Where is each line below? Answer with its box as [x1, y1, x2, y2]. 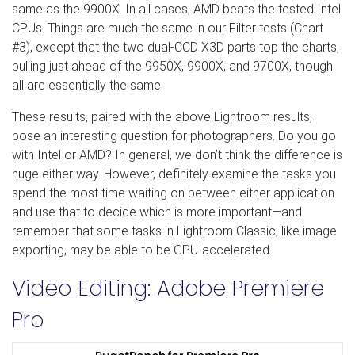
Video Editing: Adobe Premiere [12, 273, 324, 303]
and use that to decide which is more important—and [12, 204, 302, 219]
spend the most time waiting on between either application [12, 185, 334, 200]
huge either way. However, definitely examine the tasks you [12, 166, 336, 181]
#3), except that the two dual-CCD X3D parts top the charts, [12, 39, 339, 55]
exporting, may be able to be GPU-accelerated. [12, 242, 272, 258]
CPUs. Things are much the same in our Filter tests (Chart [12, 20, 323, 36]
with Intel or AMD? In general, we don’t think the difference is [12, 147, 342, 162]
